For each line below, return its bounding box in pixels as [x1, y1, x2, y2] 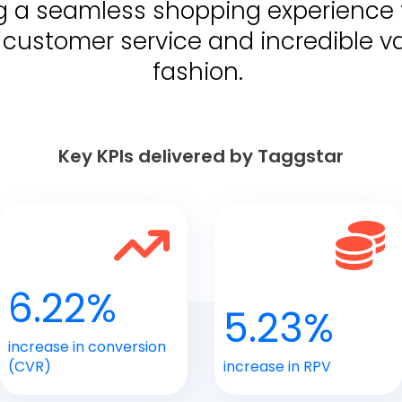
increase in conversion [8, 336, 166, 357]
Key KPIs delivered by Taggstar [58, 143, 344, 169]
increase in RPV [223, 355, 331, 377]
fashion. [153, 55, 249, 88]
